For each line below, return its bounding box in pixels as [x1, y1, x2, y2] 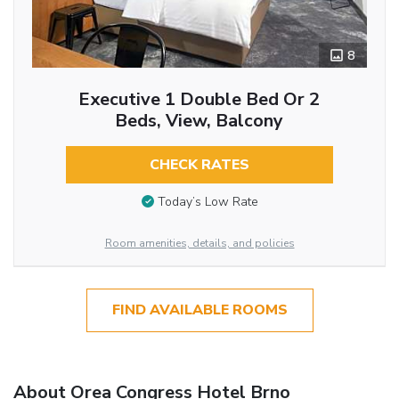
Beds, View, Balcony [115, 109, 284, 134]
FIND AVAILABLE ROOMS [111, 300, 288, 321]
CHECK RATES [149, 155, 249, 175]
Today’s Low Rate [157, 192, 258, 210]
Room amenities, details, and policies [104, 236, 295, 251]
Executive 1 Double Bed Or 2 [78, 87, 321, 112]
